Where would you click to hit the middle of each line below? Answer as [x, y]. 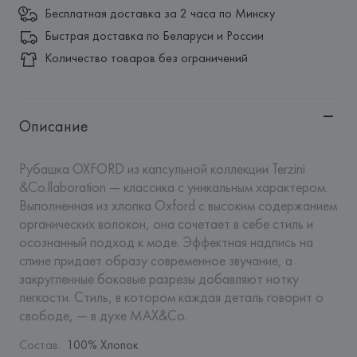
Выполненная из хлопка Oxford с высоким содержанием [178, 205]
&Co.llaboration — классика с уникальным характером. [173, 187]
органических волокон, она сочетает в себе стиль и [166, 224]
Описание [53, 126]
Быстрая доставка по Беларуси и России [154, 35]
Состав [38, 345]
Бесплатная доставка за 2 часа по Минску [159, 13]
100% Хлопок [102, 345]
